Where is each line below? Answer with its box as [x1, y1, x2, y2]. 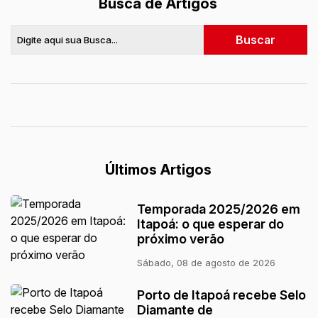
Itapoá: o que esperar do [137, 216, 285, 231]
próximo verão [137, 231, 225, 246]
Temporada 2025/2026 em [137, 202, 301, 216]
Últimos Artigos [104, 161, 212, 178]
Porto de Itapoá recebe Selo [137, 287, 307, 302]
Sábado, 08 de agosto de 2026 [137, 257, 276, 268]
